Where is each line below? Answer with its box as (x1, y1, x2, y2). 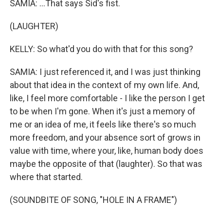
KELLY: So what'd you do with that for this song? (10, 44, 193, 54)
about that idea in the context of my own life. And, (10, 80, 199, 90)
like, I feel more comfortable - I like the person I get (10, 93, 205, 103)
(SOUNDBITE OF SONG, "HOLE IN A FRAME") (10, 195, 177, 205)
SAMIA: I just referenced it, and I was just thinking (10, 67, 200, 77)
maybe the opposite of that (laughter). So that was (10, 159, 202, 169)
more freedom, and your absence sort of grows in (10, 132, 200, 143)
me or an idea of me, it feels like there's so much (10, 119, 196, 129)
